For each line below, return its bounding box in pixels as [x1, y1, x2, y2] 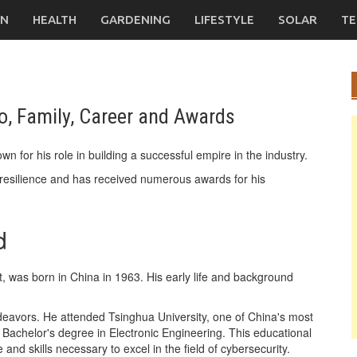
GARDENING [100, 13, 171, 26]
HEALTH [33, 13, 76, 26]
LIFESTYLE [194, 13, 254, 26]
